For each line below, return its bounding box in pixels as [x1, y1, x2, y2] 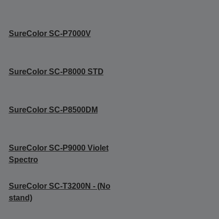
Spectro [8, 155, 38, 164]
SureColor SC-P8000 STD [8, 67, 104, 76]
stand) [8, 194, 32, 202]
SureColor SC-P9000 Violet [8, 144, 109, 153]
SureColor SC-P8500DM [8, 106, 98, 114]
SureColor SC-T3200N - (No [8, 182, 110, 191]
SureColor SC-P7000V [8, 29, 91, 38]
